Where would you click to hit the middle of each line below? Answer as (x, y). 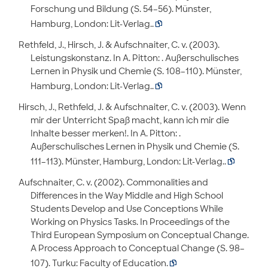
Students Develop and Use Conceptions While (127, 209)
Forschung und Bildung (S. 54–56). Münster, (121, 9)
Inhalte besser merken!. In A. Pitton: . (105, 133)
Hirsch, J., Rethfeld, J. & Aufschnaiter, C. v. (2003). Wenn (132, 107)
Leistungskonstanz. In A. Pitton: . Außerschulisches (134, 58)
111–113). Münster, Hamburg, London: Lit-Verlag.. (128, 162)
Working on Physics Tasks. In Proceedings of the (130, 222)
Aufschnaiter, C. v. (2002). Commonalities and (113, 182)
